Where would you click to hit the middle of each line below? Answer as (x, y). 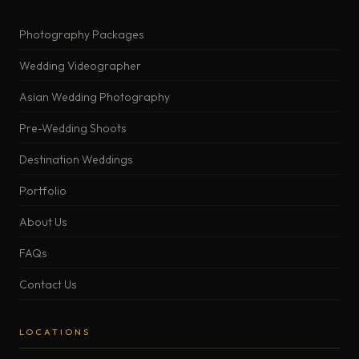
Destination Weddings (76, 160)
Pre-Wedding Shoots (73, 129)
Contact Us (48, 285)
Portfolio (43, 191)
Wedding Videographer (80, 66)
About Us (43, 222)
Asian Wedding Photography (95, 97)
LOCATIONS (55, 332)
